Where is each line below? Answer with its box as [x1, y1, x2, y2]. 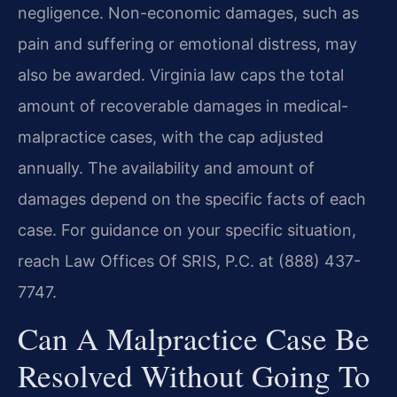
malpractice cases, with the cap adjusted [18, 127, 323, 146]
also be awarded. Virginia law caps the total [18, 65, 344, 84]
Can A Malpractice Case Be [18, 317, 370, 360]
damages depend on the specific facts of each [18, 189, 366, 208]
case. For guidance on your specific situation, [18, 220, 356, 239]
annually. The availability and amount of [18, 158, 315, 177]
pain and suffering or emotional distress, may [18, 34, 357, 53]
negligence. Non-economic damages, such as [18, 3, 359, 22]
